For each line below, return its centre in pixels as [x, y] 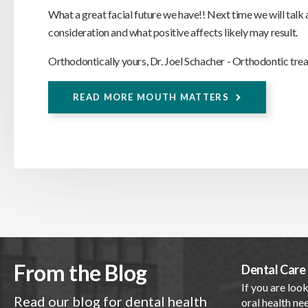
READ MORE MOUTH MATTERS [151, 97]
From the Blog [80, 272]
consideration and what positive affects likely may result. [173, 32]
